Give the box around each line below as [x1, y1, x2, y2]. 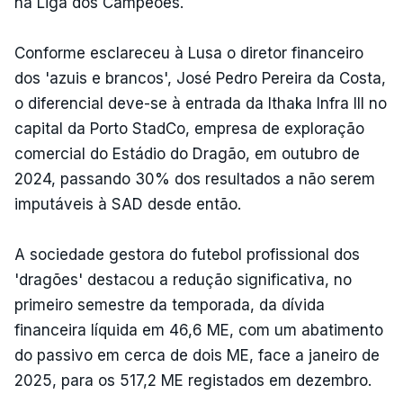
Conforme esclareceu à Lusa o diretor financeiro [14, 43, 363, 62]
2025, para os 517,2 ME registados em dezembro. [14, 371, 372, 390]
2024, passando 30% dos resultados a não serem [14, 169, 375, 188]
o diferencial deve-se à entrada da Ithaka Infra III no [14, 94, 387, 112]
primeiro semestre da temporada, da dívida [14, 295, 325, 314]
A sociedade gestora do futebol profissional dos [14, 245, 360, 264]
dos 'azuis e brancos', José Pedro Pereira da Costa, [14, 68, 386, 87]
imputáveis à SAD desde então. [14, 194, 241, 213]
